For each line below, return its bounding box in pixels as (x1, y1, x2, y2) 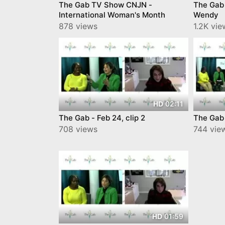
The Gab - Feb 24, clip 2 (59, 113, 145, 123)
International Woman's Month (59, 10, 165, 20)
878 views (59, 21, 97, 32)
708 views (59, 124, 97, 134)
